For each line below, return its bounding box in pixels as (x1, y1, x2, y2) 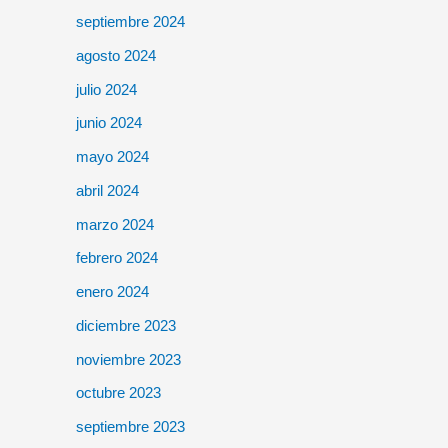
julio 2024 (76, 80, 137, 98)
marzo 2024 (76, 215, 154, 233)
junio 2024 (76, 114, 142, 132)
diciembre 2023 (76, 316, 176, 334)
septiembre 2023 (76, 418, 185, 435)
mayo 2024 (76, 148, 149, 165)
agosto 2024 (76, 46, 156, 64)
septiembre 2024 (76, 13, 185, 30)
